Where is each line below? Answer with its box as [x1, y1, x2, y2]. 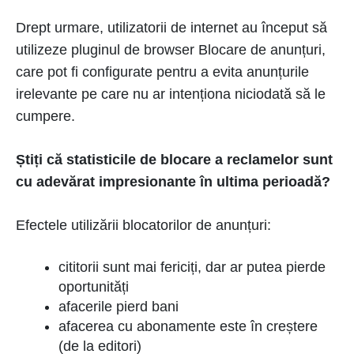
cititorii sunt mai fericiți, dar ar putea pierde [58, 259, 326, 275]
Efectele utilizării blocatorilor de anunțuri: [16, 217, 271, 233]
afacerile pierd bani [58, 299, 179, 314]
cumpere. [16, 108, 75, 124]
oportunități [58, 279, 129, 295]
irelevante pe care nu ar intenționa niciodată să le [16, 86, 326, 102]
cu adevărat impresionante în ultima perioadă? [16, 174, 330, 190]
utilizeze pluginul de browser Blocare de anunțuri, [16, 42, 326, 58]
